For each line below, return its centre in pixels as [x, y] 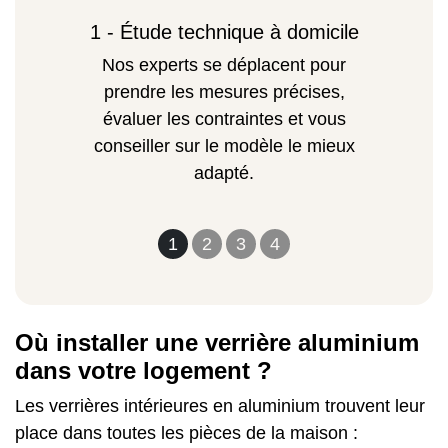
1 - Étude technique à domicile [224, 32]
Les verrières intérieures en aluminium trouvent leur [220, 406]
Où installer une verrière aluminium [217, 343]
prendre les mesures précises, [224, 92]
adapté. [224, 173]
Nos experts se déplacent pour [224, 65]
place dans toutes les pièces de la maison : [186, 433]
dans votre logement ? [143, 371]
